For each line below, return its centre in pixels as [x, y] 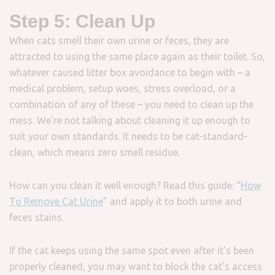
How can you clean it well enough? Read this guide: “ [125, 185]
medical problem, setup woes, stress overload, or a [122, 88]
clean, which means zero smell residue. [95, 152]
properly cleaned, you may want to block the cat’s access [136, 266]
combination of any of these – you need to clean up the [131, 104]
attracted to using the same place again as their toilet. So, [137, 56]
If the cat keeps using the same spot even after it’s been [132, 250]
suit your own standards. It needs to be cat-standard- [128, 136]
